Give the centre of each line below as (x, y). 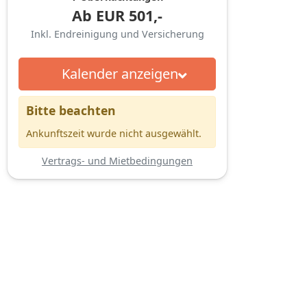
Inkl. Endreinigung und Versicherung (117, 34)
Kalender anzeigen (120, 73)
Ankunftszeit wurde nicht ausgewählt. (114, 133)
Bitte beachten (71, 110)
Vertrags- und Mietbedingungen (117, 160)
